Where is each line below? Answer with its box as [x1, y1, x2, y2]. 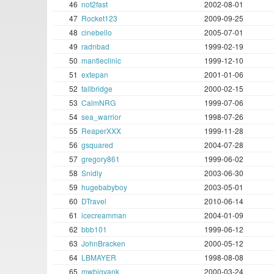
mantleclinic [81, 55, 121, 66]
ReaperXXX [81, 125, 121, 136]
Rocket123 [81, 13, 117, 24]
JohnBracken [81, 238, 125, 249]
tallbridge [81, 83, 113, 94]
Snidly [81, 168, 102, 179]
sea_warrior [81, 111, 121, 122]
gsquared [81, 139, 113, 150]
